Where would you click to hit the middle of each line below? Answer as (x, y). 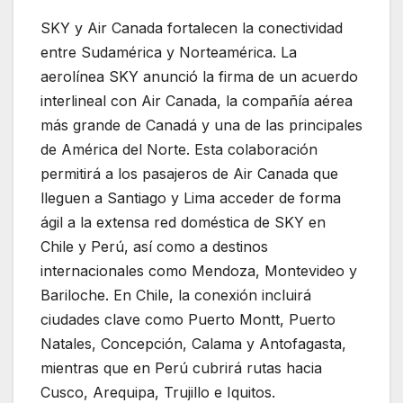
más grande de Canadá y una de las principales (201, 125)
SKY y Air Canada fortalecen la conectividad (192, 28)
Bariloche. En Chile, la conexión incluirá (176, 296)
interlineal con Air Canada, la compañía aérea (197, 101)
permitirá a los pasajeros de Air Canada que (189, 174)
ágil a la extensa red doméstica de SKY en (183, 223)
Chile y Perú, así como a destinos (154, 247)
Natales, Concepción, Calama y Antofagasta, (193, 344)
